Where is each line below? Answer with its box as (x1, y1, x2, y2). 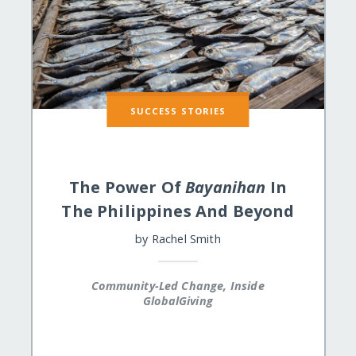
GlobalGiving (143, 292, 213, 308)
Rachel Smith (151, 230, 221, 246)
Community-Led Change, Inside (91, 277, 265, 293)
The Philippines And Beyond (61, 199, 295, 222)
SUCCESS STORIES (130, 105, 226, 118)
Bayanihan (185, 176, 266, 198)
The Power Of (68, 176, 186, 198)
